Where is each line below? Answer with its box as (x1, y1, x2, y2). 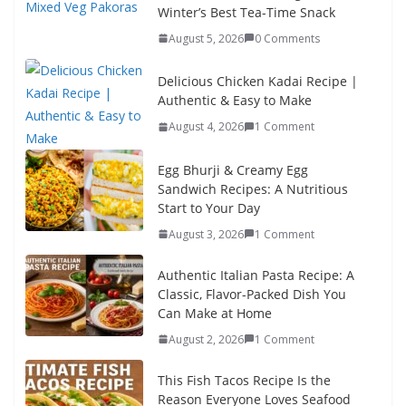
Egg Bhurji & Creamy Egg (158, 160, 308, 179)
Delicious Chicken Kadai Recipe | (158, 72, 358, 91)
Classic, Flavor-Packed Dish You (158, 285, 346, 303)
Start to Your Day (158, 198, 260, 217)
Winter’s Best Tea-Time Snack (158, 3, 335, 21)
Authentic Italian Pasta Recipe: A (158, 266, 354, 284)
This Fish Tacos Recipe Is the (158, 371, 331, 389)
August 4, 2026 (169, 119, 244, 135)
